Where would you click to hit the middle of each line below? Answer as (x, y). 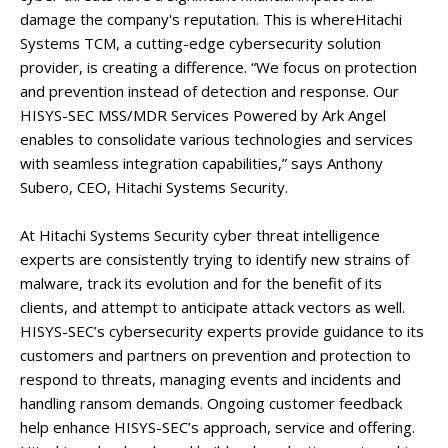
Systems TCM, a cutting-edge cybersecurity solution (200, 43)
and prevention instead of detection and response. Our (209, 91)
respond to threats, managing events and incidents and (210, 379)
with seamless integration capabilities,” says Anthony (201, 163)
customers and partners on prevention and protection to (215, 355)
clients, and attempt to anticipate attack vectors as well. (212, 307)
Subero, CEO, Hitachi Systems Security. (154, 187)
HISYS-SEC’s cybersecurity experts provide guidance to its (222, 331)
